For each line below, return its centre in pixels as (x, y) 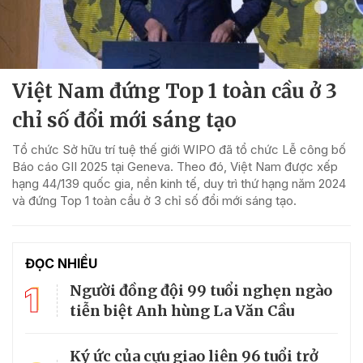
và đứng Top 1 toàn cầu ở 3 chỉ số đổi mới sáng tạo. (154, 200)
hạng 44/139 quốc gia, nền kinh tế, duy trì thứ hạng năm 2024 (179, 183)
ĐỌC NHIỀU (61, 263)
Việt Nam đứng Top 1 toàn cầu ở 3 (175, 91)
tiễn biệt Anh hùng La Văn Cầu (182, 310)
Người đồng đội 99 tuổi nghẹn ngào (201, 290)
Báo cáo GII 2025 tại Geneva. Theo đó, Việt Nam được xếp (175, 166)
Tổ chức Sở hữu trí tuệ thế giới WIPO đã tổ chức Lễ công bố (179, 149)
